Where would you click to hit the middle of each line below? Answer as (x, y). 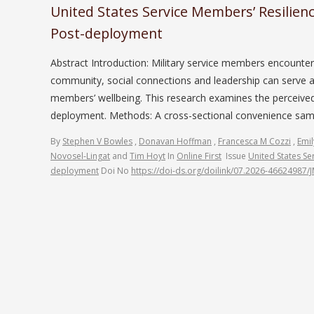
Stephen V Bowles (97, 141)
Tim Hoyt (148, 156)
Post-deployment (107, 33)
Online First (199, 156)
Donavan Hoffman (175, 141)
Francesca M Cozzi (254, 141)
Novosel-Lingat (80, 156)
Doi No (116, 170)
